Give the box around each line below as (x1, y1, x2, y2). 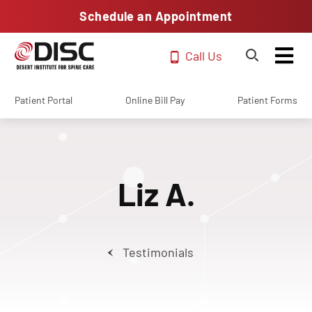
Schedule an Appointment (79, 8, 233, 24)
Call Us (185, 47, 222, 63)
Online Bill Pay (125, 94, 185, 106)
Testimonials (122, 244, 194, 260)
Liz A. (117, 174, 195, 212)
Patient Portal (15, 94, 72, 106)
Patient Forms (237, 94, 297, 106)
